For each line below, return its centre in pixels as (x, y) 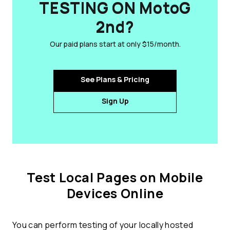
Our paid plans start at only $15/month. (115, 44)
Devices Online (115, 194)
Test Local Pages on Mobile (115, 178)
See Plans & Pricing (115, 80)
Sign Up (115, 101)
